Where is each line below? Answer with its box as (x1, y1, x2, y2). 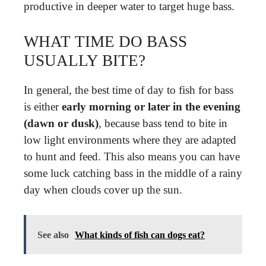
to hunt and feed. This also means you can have (24, 150, 240, 163)
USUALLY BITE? (24, 51, 145, 69)
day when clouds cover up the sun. (24, 183, 182, 196)
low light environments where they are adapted (24, 133, 236, 146)
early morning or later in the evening (62, 100, 240, 113)
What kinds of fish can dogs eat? (75, 230, 205, 240)
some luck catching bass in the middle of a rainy (24, 166, 242, 179)
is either (24, 100, 62, 113)
